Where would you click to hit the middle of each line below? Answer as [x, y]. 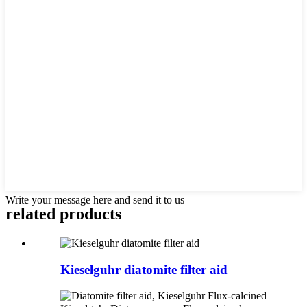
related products [63, 213]
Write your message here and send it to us [95, 200]
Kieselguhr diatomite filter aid [144, 269]
